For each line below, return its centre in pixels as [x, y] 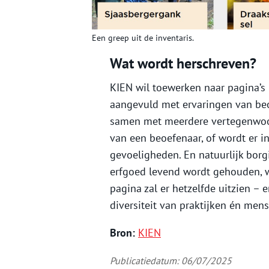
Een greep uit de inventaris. [143, 38]
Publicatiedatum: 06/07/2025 [171, 261]
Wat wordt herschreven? [183, 64]
